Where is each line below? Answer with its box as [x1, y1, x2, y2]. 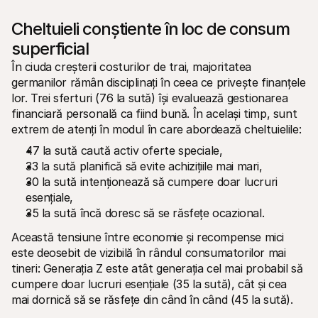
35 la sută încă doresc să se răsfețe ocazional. [26, 206, 265, 220]
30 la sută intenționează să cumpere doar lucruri [26, 175, 278, 189]
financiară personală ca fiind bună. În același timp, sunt [11, 106, 297, 121]
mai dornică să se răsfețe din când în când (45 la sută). [11, 292, 293, 307]
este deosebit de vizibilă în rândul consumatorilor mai [11, 246, 286, 260]
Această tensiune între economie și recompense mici [11, 230, 284, 244]
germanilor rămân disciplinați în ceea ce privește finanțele [11, 75, 306, 89]
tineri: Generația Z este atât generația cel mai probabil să [11, 261, 303, 275]
